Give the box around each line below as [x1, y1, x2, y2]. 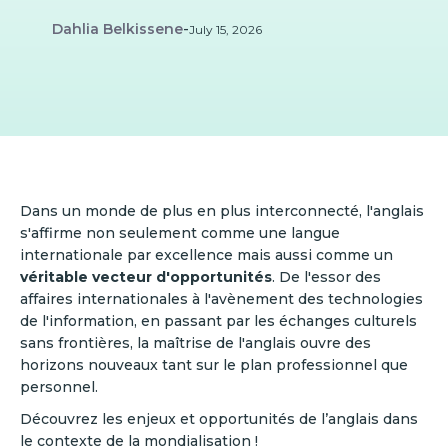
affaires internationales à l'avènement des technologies [20, 290, 423, 308]
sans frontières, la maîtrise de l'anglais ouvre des [20, 334, 371, 352]
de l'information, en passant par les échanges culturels [20, 312, 417, 330]
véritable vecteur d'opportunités [20, 268, 272, 286]
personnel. [20, 378, 98, 396]
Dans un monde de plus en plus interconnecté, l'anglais [20, 202, 424, 220]
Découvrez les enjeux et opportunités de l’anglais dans [20, 410, 418, 428]
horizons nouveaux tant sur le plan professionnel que [20, 356, 408, 374]
